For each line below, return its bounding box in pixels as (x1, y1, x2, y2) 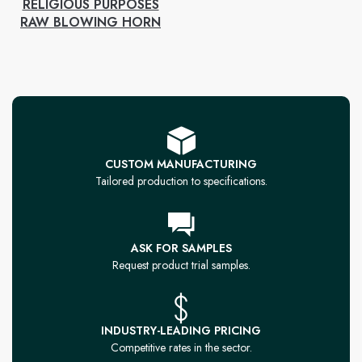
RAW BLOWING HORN (20, 12, 161, 32)
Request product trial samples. (112, 256, 250, 273)
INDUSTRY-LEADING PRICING (101, 322, 261, 339)
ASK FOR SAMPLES (130, 239, 232, 256)
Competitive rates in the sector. (110, 339, 252, 356)
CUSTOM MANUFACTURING (105, 155, 257, 172)
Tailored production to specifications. (95, 172, 267, 189)
